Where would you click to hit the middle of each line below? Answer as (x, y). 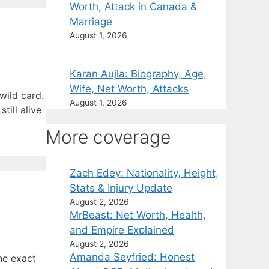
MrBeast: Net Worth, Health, (138, 215)
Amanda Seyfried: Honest (132, 257)
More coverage (108, 137)
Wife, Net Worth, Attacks (129, 89)
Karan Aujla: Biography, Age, (138, 74)
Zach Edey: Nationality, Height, (144, 173)
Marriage (91, 21)
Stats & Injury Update (121, 188)
